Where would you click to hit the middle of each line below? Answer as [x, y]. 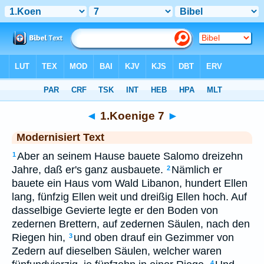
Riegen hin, [39, 237]
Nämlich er [197, 170]
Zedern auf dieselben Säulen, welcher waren [117, 251]
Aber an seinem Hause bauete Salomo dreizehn [130, 156]
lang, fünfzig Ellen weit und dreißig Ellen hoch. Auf [129, 197]
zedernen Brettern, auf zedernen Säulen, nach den [131, 224]
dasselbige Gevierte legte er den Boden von [115, 210]
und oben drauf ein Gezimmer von [154, 237]
